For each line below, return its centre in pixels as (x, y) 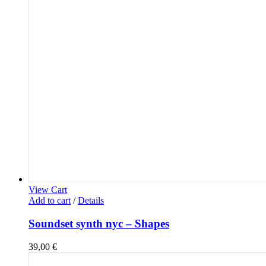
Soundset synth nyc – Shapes (99, 224)
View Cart (48, 190)
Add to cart (50, 201)
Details (91, 201)
